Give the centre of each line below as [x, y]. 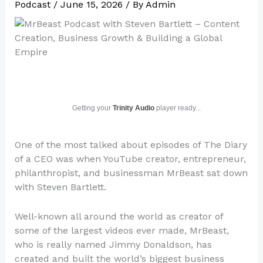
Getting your [92, 108]
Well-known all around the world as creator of [119, 216]
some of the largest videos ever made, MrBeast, [122, 230]
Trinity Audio [133, 108]
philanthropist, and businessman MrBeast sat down [131, 173]
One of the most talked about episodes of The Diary [131, 145]
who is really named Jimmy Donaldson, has [113, 244]
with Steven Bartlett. [60, 187]
